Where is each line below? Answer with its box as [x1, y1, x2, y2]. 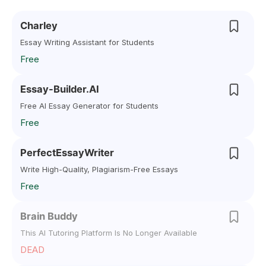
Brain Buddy [20, 210, 78, 222]
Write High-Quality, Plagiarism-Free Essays [20, 164, 178, 174]
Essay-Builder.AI [20, 83, 99, 95]
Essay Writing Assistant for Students [20, 37, 154, 47]
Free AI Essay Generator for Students [20, 101, 159, 110]
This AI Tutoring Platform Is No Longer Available [20, 228, 197, 237]
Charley [20, 20, 58, 31]
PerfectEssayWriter [20, 147, 114, 159]
